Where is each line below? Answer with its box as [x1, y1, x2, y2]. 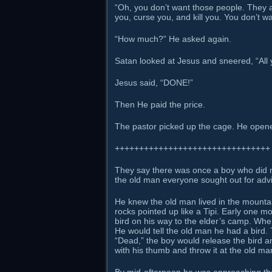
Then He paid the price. [115, 100, 205, 109]
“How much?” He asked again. [115, 34, 231, 44]
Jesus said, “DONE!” [115, 78, 193, 87]
